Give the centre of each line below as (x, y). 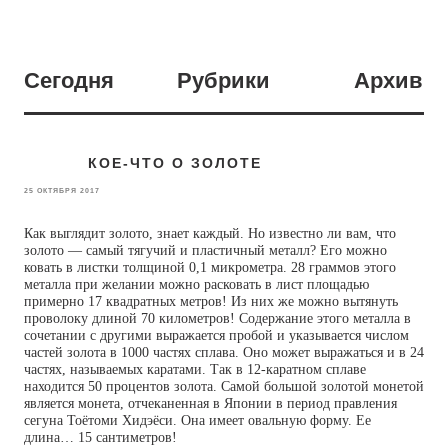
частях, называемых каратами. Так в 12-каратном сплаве (195, 369)
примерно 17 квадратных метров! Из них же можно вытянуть (211, 301)
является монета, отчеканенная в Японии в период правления (210, 403)
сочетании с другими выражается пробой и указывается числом (216, 335)
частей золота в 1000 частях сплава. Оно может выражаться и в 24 (224, 352)
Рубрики (223, 80)
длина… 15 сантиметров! (100, 437)
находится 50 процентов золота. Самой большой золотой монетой (224, 386)
